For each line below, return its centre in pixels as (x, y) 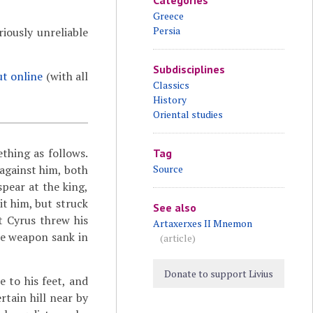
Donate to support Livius (218, 274)
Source (168, 169)
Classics (171, 85)
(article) (177, 238)
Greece (168, 16)
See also (174, 208)
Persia (166, 30)
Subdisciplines (189, 69)
